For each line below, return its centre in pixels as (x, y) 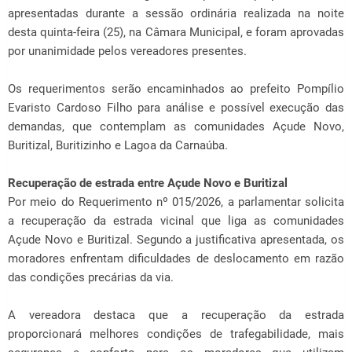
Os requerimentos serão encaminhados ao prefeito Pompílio (176, 89)
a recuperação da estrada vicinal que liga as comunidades (176, 221)
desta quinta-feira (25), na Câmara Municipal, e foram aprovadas (176, 32)
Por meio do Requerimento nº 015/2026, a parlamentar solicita (176, 202)
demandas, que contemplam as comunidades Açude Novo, (176, 126)
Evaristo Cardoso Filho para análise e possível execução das (176, 108)
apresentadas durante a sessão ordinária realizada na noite (176, 13)
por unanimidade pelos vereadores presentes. (129, 51)
